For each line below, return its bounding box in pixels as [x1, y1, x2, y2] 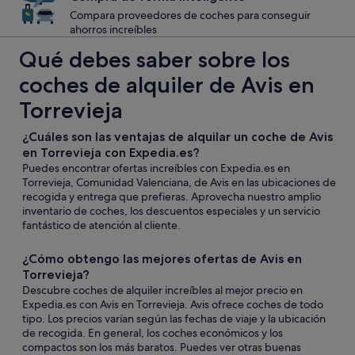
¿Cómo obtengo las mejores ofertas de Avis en [22, 251, 302, 266]
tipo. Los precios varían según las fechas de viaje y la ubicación [22, 311, 326, 326]
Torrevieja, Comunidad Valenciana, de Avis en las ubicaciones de [22, 175, 336, 189]
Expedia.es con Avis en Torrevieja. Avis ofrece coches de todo [22, 297, 323, 311]
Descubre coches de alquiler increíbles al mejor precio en [22, 283, 303, 297]
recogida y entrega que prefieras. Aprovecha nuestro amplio [22, 189, 321, 204]
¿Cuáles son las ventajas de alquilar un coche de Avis [22, 129, 333, 144]
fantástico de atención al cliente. [22, 218, 181, 232]
